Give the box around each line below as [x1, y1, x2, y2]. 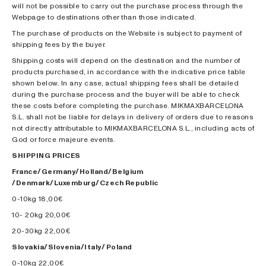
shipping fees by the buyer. [12, 39, 106, 49]
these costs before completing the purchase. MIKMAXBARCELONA [12, 100, 243, 110]
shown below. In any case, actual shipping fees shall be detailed [12, 78, 239, 88]
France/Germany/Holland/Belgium [12, 166, 143, 176]
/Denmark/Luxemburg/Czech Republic [12, 178, 159, 188]
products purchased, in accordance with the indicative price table [12, 66, 246, 77]
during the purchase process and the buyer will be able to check [12, 89, 240, 99]
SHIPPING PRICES [12, 150, 81, 160]
